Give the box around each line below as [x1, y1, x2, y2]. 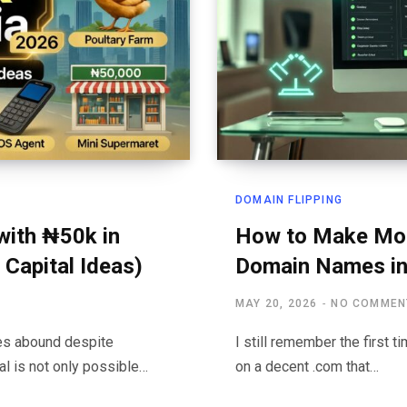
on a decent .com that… [235, 358, 379, 376]
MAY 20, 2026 [235, 297, 318, 311]
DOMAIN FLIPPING [235, 194, 342, 207]
